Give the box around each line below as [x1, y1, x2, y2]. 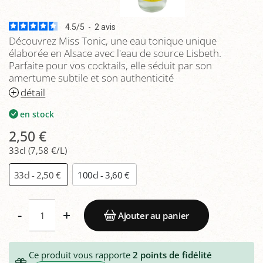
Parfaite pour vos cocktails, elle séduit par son [9, 59, 212, 72]
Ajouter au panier [118, 209, 189, 221]
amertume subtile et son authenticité [9, 71, 174, 85]
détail [21, 85, 46, 99]
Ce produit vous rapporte [28, 248, 133, 261]
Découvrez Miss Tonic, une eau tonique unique [9, 34, 217, 48]
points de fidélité [137, 248, 212, 261]
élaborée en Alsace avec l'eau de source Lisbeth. [9, 46, 221, 60]
